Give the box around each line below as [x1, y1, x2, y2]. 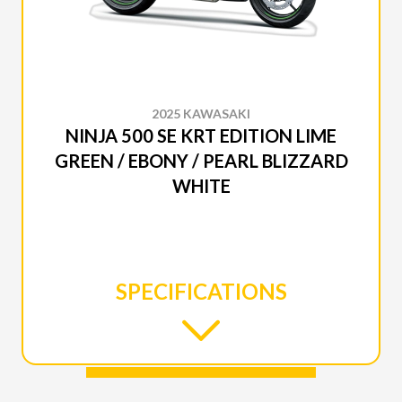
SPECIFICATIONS [115, 277, 287, 304]
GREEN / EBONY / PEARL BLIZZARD [54, 149, 348, 171]
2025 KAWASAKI [152, 105, 250, 121]
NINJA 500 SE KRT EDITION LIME [66, 124, 336, 146]
